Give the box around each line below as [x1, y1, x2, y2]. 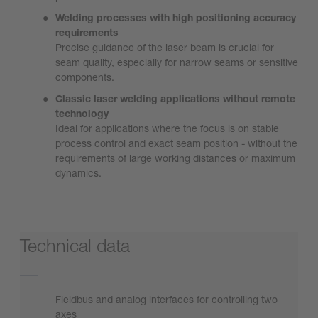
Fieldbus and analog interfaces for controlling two [55, 293, 278, 306]
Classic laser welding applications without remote [55, 92, 295, 104]
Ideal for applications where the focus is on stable [55, 121, 279, 134]
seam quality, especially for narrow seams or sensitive [55, 55, 298, 68]
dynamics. [55, 166, 102, 179]
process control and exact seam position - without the [55, 136, 297, 149]
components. [55, 70, 114, 83]
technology [55, 106, 109, 119]
